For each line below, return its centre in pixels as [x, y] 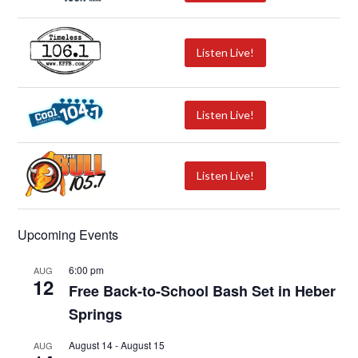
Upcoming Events [68, 235]
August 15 [143, 345]
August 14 [91, 345]
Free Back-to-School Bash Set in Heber [203, 291]
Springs [96, 314]
